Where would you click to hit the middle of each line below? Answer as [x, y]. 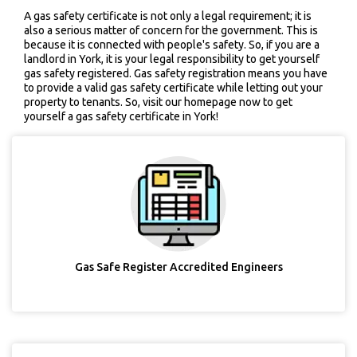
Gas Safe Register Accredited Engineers [178, 267]
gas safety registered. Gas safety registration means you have [176, 73]
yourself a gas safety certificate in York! [121, 116]
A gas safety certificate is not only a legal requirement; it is [168, 16]
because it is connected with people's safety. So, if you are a [172, 45]
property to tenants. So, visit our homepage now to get [158, 102]
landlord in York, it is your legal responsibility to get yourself [172, 59]
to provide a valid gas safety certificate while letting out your [173, 88]
